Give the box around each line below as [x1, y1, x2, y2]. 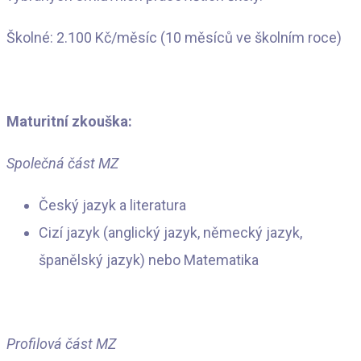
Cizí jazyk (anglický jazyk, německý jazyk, [39, 223, 302, 241]
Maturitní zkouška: [6, 112, 132, 130]
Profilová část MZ [6, 334, 116, 352]
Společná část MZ [6, 154, 118, 172]
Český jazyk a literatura [39, 196, 186, 214]
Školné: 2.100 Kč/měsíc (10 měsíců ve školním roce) [6, 28, 342, 46]
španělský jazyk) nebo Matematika [39, 251, 259, 268]
